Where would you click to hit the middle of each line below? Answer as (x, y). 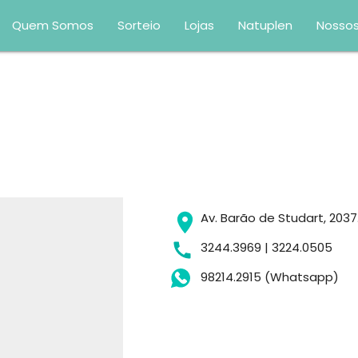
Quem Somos (53, 25)
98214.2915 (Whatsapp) (270, 276)
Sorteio (139, 25)
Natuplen (265, 25)
